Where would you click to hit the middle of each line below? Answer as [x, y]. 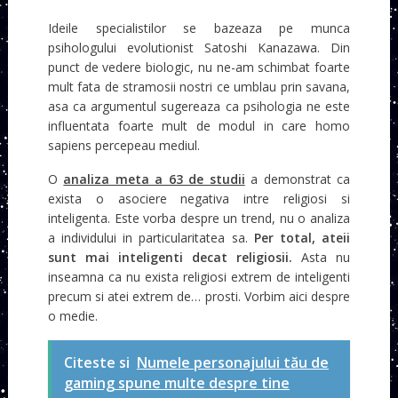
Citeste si [96, 363]
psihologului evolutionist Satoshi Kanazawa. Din [199, 48]
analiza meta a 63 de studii [154, 179]
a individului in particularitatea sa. [151, 238]
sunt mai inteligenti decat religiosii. [170, 258]
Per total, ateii [302, 238]
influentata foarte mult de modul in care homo [199, 126]
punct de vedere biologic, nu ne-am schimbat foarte [199, 68]
